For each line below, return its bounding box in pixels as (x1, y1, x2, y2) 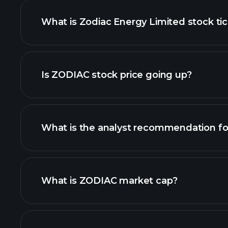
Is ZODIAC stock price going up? (41, 69, 192, 80)
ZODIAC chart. (41, 149, 109, 160)
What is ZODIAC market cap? (41, 175, 178, 186)
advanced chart (111, 43, 186, 54)
